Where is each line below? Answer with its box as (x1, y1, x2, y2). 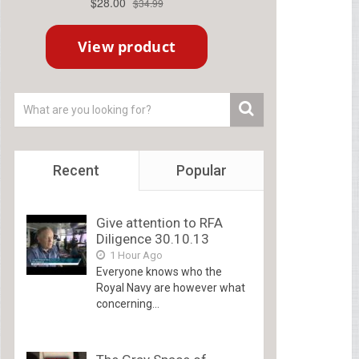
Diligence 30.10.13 (95, 230, 209, 247)
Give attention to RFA (95, 214, 223, 231)
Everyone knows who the (95, 264, 222, 278)
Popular (175, 161, 227, 179)
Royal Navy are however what (95, 280, 245, 294)
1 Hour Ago (107, 248, 163, 261)
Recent (53, 161, 100, 179)
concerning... (95, 296, 159, 310)
